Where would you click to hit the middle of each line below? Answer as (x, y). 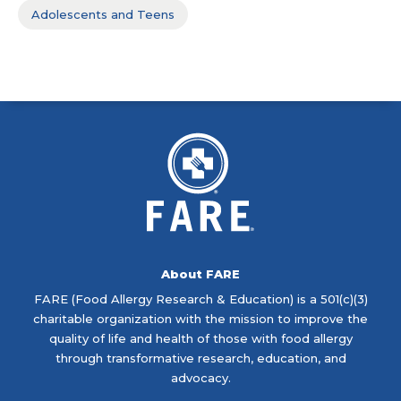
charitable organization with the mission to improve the (200, 319)
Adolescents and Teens (103, 15)
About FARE (200, 274)
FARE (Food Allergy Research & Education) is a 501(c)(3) (200, 299)
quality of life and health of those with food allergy (200, 339)
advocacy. (200, 378)
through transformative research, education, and (200, 358)
